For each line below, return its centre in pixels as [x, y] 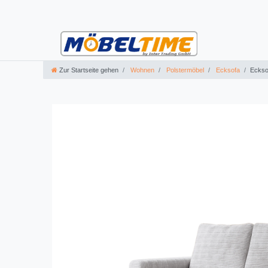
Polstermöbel [184, 70]
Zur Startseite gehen [89, 70]
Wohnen [141, 70]
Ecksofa [227, 70]
